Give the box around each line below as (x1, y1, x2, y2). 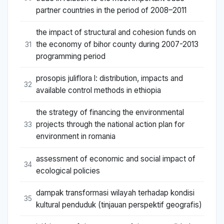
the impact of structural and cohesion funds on (36, 27, 196, 37)
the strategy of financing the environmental (36, 107, 184, 117)
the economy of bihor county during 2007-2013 (36, 39, 198, 49)
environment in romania (36, 131, 115, 141)
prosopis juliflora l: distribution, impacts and (36, 73, 183, 83)
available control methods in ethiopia (36, 85, 161, 95)
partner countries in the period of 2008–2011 (36, 5, 186, 15)
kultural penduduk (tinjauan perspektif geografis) (36, 199, 202, 209)
